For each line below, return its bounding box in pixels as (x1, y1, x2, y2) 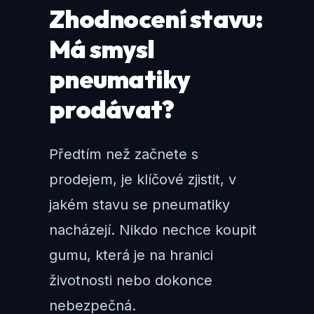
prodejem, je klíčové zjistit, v (49, 171, 236, 189)
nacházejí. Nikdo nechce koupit (49, 221, 257, 239)
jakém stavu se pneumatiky (49, 196, 230, 214)
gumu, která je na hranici (49, 247, 213, 264)
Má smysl (49, 33, 155, 65)
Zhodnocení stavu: (49, 3, 264, 35)
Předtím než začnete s (49, 146, 198, 163)
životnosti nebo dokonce (49, 272, 212, 289)
